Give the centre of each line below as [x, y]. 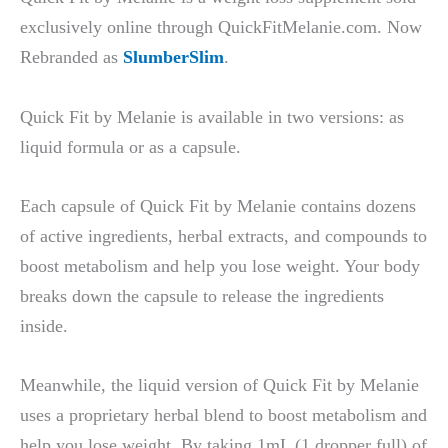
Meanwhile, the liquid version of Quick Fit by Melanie [219, 384]
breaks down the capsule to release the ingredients [202, 295]
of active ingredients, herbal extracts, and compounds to [223, 235]
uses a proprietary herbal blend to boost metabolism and [223, 414]
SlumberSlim [173, 57]
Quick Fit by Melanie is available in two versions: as [212, 116]
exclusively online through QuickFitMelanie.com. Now [221, 27]
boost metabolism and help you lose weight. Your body [220, 265]
